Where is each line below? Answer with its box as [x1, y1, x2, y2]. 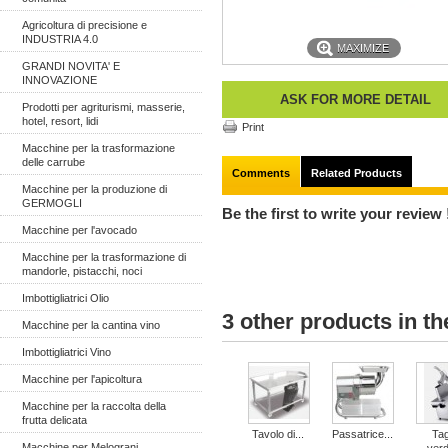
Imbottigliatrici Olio [22, 292, 109, 304]
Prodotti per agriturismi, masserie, [22, 101, 185, 113]
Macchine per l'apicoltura [22, 373, 142, 385]
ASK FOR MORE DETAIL [279, 92, 431, 107]
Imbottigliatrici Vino [22, 346, 111, 358]
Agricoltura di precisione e [22, 19, 147, 31]
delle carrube [22, 156, 85, 168]
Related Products [311, 167, 402, 179]
